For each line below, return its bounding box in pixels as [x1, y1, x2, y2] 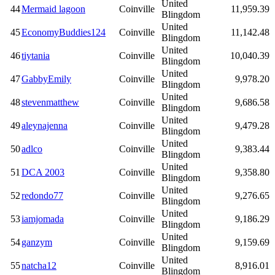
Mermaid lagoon [21, 4, 85, 15]
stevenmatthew [21, 97, 79, 108]
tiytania [21, 50, 50, 61]
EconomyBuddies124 [21, 27, 106, 38]
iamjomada [21, 214, 64, 225]
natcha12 [21, 260, 56, 271]
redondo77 [21, 190, 63, 201]
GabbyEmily [21, 74, 71, 85]
